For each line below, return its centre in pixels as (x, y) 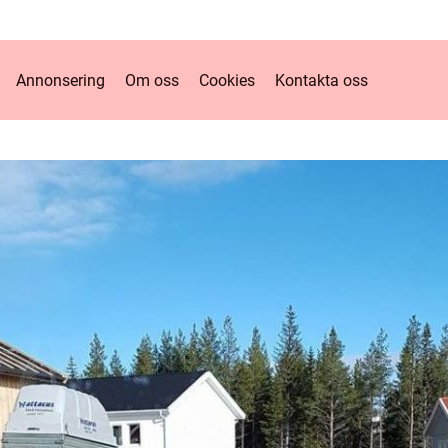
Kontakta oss (321, 80)
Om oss (152, 80)
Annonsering (60, 80)
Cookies (227, 80)
